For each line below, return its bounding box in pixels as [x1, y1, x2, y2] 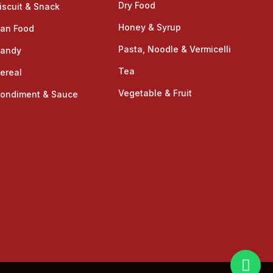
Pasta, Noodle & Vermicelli [118, 43, 231, 54]
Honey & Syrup [118, 21, 181, 32]
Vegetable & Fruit [118, 87, 192, 98]
